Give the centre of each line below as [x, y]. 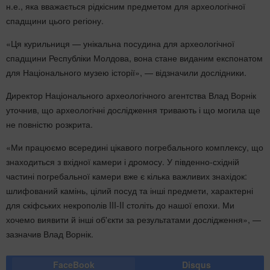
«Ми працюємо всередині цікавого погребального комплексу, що [135, 147]
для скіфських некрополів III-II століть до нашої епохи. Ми [120, 205]
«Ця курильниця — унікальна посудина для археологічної [120, 43]
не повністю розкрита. [49, 124]
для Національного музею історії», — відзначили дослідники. [126, 72]
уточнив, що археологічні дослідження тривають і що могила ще [133, 109]
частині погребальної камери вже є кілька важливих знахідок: [127, 176]
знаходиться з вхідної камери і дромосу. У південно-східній [123, 161]
